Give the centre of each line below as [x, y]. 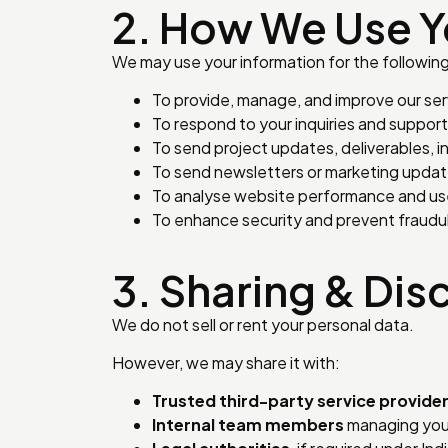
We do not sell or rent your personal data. [263, 324]
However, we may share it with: [226, 363]
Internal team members [248, 425]
